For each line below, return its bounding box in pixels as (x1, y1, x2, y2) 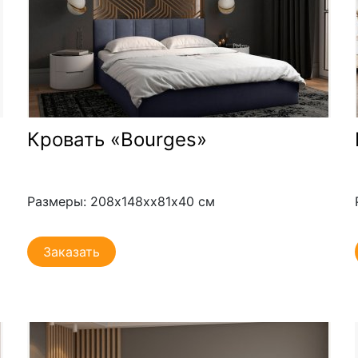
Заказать (42, 243, 100, 260)
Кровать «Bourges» (26, 127, 207, 151)
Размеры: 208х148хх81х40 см (26, 193, 215, 209)
